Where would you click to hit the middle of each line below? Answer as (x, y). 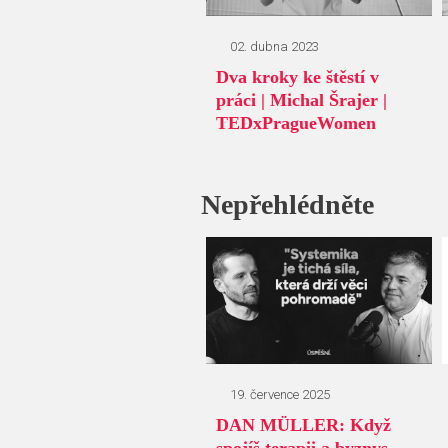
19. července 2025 (280, 395)
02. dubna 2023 (274, 47)
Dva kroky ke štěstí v (297, 77)
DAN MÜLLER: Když (303, 425)
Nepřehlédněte (287, 205)
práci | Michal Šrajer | (301, 100)
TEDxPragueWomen (296, 123)
